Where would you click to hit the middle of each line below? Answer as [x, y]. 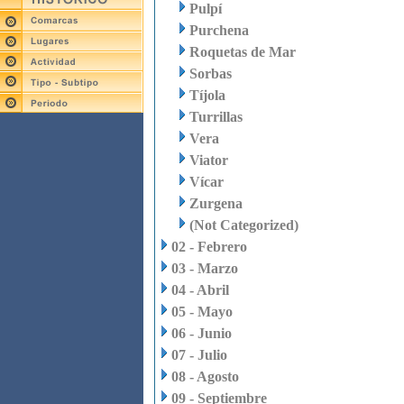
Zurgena [216, 203]
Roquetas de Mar [243, 52]
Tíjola [207, 95]
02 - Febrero [209, 247]
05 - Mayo [202, 312]
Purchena [219, 30]
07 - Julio [199, 355]
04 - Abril [200, 290]
